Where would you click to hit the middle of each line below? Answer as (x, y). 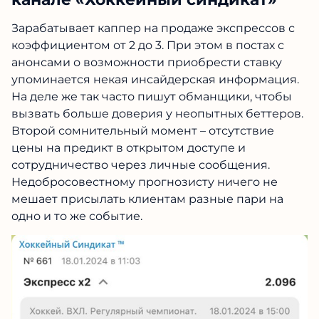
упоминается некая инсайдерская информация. (155, 79)
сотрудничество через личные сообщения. (141, 164)
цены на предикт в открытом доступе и (129, 147)
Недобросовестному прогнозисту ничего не (145, 182)
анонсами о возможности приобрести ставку (147, 62)
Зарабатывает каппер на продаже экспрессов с (153, 28)
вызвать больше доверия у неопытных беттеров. (157, 113)
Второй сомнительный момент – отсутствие (143, 130)
